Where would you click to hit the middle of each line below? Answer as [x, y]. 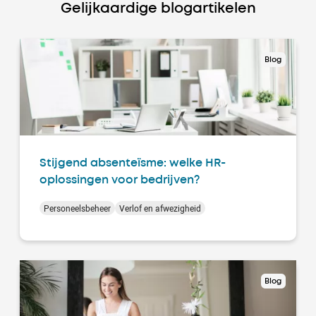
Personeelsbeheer [77, 208]
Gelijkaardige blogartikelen [158, 8]
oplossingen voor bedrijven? [120, 180]
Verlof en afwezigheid [160, 208]
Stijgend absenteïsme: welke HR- [133, 163]
